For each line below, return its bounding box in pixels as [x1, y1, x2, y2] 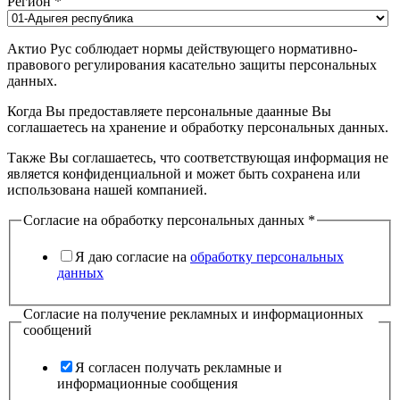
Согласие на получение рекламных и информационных [23, 306, 363, 322]
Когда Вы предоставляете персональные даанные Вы [7, 103, 331, 119]
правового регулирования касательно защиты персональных [7, 56, 377, 72]
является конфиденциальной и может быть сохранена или [7, 165, 361, 181]
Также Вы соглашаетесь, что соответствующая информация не [7, 149, 388, 165]
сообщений [23, 322, 92, 338]
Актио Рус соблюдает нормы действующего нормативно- [7, 40, 357, 56]
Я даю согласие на [75, 249, 190, 265]
